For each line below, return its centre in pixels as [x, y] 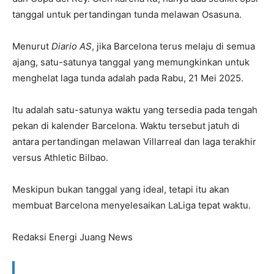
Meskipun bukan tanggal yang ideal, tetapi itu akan [121, 189]
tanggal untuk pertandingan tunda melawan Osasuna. [127, 14]
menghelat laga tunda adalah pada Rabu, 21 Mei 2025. [128, 78]
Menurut [32, 46]
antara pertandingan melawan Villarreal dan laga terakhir [134, 141]
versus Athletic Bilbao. [60, 157]
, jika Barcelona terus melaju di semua [173, 46]
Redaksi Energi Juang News [72, 237]
